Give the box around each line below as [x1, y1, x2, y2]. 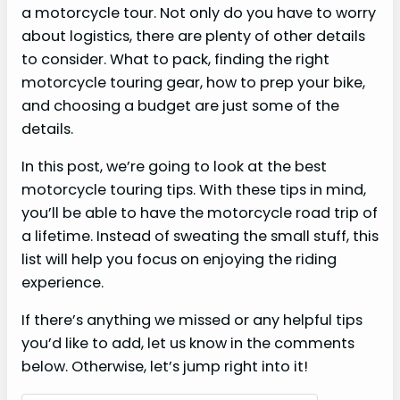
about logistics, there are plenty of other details [21, 25, 365, 46]
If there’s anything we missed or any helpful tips [21, 310, 362, 331]
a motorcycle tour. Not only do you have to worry [21, 2, 376, 23]
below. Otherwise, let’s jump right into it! [21, 356, 308, 378]
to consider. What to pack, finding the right [21, 48, 329, 70]
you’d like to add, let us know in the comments [21, 333, 354, 354]
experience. [21, 272, 104, 294]
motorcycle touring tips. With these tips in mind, [21, 179, 366, 201]
